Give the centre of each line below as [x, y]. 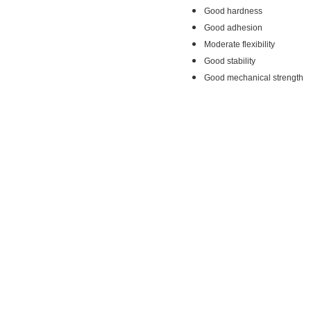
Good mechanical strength [254, 77]
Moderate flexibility [239, 44]
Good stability [230, 61]
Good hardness [233, 11]
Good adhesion [233, 27]
